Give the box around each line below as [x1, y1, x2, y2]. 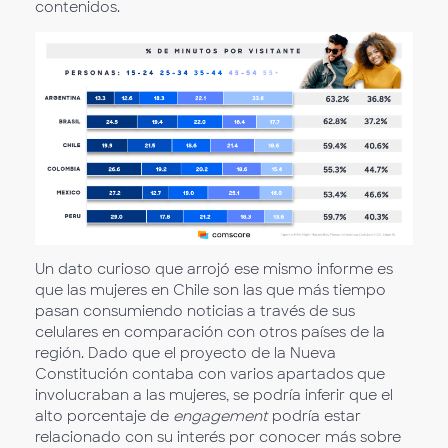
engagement [173, 407, 268, 426]
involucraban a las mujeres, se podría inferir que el [35, 386, 393, 405]
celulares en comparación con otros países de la [35, 323, 385, 342]
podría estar [268, 407, 361, 426]
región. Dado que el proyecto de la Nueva [35, 344, 336, 363]
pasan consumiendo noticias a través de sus [35, 302, 355, 321]
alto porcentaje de [35, 407, 173, 426]
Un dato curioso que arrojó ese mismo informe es [35, 260, 393, 279]
